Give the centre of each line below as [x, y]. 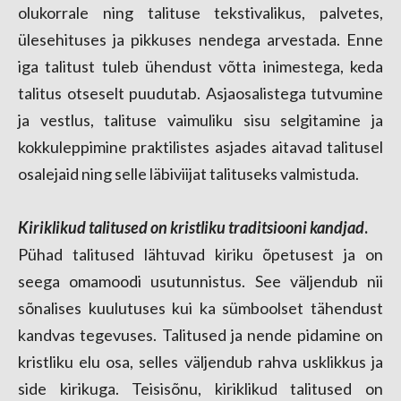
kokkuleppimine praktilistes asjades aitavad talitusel [200, 147]
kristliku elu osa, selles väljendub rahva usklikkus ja [200, 362]
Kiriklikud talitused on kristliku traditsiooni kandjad [191, 227]
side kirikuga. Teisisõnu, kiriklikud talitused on [200, 388]
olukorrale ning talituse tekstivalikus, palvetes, [200, 13]
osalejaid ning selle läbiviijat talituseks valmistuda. [188, 174]
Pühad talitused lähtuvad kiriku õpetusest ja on [200, 254]
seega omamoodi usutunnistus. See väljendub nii [200, 281]
